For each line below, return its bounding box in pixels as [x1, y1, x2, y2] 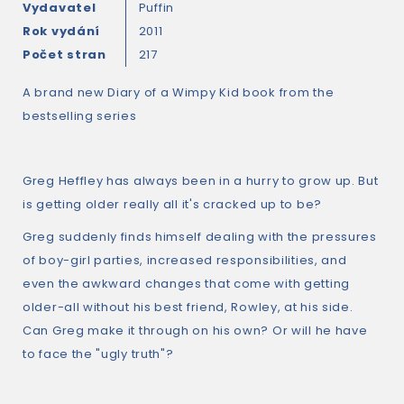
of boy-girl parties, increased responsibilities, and [23, 252, 347, 269]
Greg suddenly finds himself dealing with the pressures [23, 228, 377, 245]
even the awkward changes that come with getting [23, 275, 350, 292]
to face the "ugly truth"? [23, 345, 174, 363]
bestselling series [23, 107, 137, 124]
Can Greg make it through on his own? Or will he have [23, 322, 368, 339]
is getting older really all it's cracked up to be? [23, 196, 323, 213]
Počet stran [23, 46, 106, 63]
